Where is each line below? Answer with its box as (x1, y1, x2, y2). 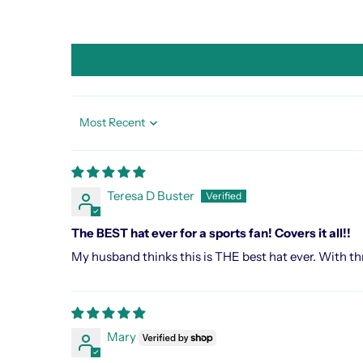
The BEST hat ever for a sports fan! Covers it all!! (70, 224, 351, 241)
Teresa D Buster (106, 187, 194, 203)
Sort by (70, 122, 106, 136)
